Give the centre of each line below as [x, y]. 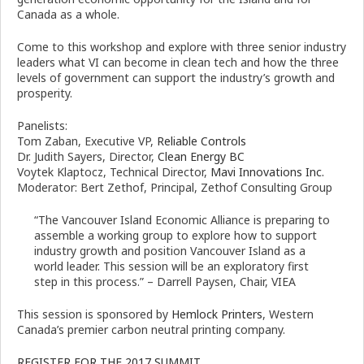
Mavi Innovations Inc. [267, 172]
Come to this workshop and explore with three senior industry [182, 47]
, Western [288, 314]
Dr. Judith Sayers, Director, [87, 157]
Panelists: [42, 126]
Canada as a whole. [68, 15]
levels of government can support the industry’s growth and [176, 78]
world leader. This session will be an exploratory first [171, 266]
